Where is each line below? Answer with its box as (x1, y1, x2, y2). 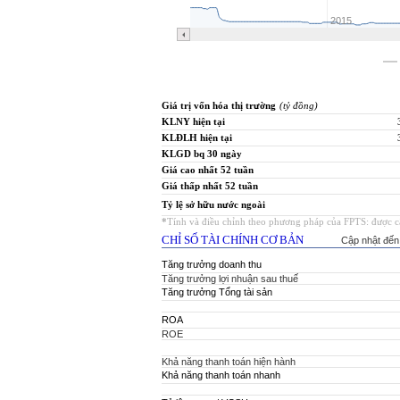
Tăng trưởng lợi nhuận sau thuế (161, 273, 298, 284)
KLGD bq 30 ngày (161, 148, 242, 159)
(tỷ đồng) (279, 100, 318, 111)
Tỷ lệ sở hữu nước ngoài (161, 199, 265, 210)
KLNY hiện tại (161, 116, 225, 127)
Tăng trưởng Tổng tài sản (161, 287, 272, 297)
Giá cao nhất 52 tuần (161, 164, 254, 175)
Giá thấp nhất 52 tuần (161, 180, 258, 191)
